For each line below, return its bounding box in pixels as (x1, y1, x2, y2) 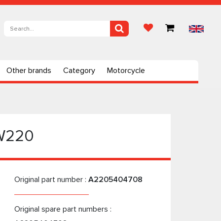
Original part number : (14, 175, 88, 184)
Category (63, 66, 95, 75)
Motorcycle (107, 66, 145, 75)
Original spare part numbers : (14, 204, 111, 214)
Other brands (6, 66, 51, 75)
